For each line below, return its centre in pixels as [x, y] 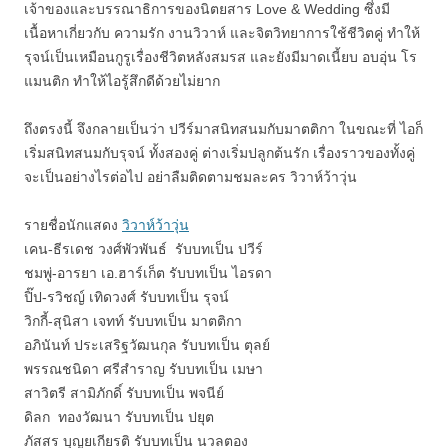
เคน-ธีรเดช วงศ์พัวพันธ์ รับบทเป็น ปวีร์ [143, 249]
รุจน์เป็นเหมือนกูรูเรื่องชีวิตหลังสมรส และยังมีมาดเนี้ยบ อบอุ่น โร [220, 57]
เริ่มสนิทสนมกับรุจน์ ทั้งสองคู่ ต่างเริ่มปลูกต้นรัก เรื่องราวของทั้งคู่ [219, 153]
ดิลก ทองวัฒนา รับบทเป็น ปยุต [119, 417]
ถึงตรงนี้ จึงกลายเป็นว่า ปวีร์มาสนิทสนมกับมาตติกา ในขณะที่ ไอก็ [223, 129]
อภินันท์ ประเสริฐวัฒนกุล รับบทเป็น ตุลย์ [147, 345]
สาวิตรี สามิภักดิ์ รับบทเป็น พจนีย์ [124, 393]
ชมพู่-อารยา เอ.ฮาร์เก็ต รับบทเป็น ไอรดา [148, 273]
